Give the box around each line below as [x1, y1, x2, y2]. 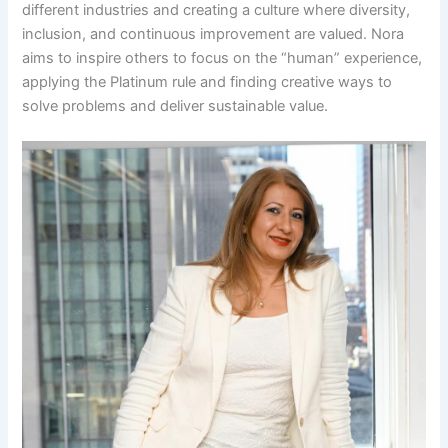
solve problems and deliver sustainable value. [22, 96, 329, 115]
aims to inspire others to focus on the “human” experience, [22, 48, 423, 67]
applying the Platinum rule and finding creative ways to [22, 72, 393, 91]
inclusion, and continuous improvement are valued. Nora [22, 24, 405, 43]
